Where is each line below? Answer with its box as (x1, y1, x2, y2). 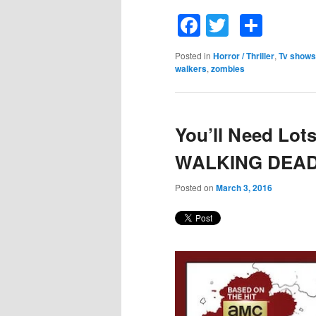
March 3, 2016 (216, 181, 272, 194)
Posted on (175, 181, 216, 193)
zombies (211, 62, 245, 75)
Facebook (200, 9, 300, 42)
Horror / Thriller (213, 49, 274, 63)
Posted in (175, 49, 211, 62)
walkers (175, 62, 207, 75)
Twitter (229, 9, 295, 42)
